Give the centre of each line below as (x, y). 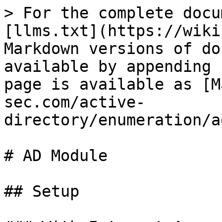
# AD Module (56, 156)
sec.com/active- (75, 102)
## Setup (42, 191)
